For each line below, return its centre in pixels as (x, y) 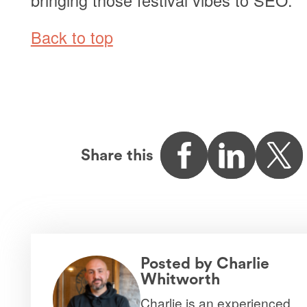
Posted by (178, 263)
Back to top (72, 37)
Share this (118, 155)
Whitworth (180, 279)
